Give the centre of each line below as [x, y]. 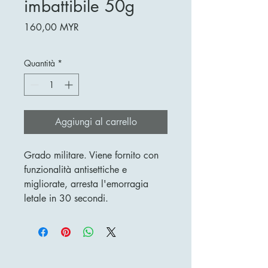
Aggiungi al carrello [96, 121]
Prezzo [92, 26]
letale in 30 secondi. [66, 198]
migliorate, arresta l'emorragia [86, 184]
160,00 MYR [51, 27]
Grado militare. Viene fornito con [91, 155]
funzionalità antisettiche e [75, 169]
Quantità [39, 63]
